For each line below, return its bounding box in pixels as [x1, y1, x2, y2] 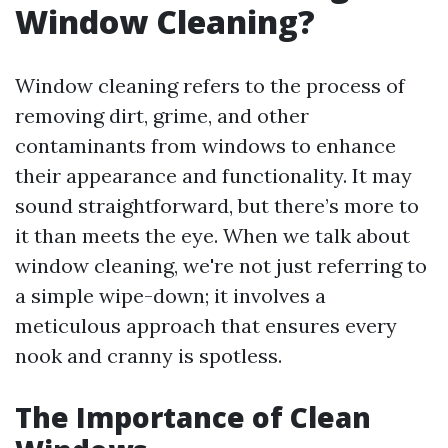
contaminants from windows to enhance [15, 133, 396, 158]
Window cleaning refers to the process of [15, 73, 405, 98]
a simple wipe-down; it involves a [15, 283, 326, 308]
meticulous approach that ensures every [15, 313, 397, 338]
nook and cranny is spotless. [15, 343, 282, 368]
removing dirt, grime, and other [15, 103, 309, 128]
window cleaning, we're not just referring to [15, 253, 427, 278]
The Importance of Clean [15, 398, 371, 436]
